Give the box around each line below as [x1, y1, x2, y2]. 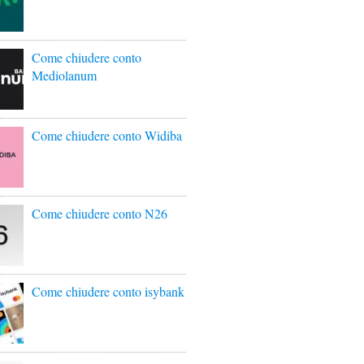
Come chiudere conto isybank [32, 283, 184, 300]
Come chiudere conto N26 [32, 205, 167, 222]
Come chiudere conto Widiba [32, 127, 182, 144]
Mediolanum [32, 67, 97, 84]
